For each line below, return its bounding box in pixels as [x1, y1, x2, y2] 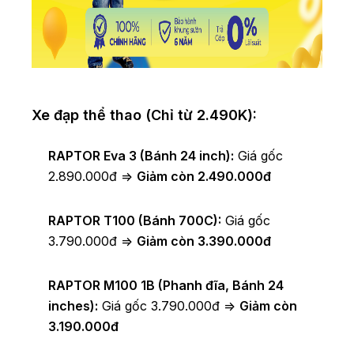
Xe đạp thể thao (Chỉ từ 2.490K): [32, 107, 257, 124]
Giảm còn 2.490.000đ [137, 168, 271, 185]
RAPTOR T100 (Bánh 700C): [48, 213, 221, 229]
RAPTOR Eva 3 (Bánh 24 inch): [48, 148, 234, 164]
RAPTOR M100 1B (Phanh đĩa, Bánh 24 [48, 277, 284, 294]
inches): [48, 298, 98, 314]
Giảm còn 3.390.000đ [137, 233, 271, 250]
